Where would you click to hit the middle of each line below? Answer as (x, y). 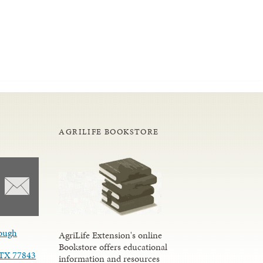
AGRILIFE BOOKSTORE (109, 131)
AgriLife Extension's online (111, 235)
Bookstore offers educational (113, 247)
